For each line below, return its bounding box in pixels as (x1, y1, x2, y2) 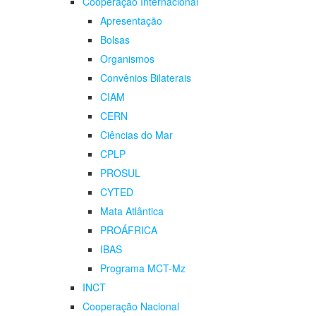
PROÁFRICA (100, 223, 157, 238)
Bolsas (100, 32, 130, 47)
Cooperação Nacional (83, 299, 179, 314)
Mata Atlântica (100, 204, 164, 219)
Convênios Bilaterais (100, 71, 191, 85)
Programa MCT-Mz (100, 261, 186, 276)
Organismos (100, 51, 154, 66)
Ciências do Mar (100, 128, 173, 142)
